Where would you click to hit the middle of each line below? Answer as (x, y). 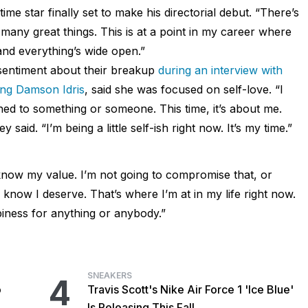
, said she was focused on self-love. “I (184, 90)
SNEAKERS (110, 276)
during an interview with (220, 70)
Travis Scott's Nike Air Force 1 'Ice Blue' (191, 290)
